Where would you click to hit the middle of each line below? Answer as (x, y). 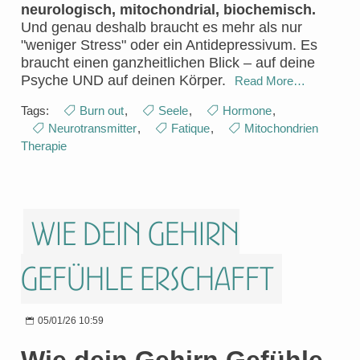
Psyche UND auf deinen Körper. (123, 81)
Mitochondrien (281, 129)
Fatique (190, 129)
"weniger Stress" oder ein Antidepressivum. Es (169, 45)
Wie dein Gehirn (135, 234)
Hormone (247, 111)
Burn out (102, 111)
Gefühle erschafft (147, 279)
